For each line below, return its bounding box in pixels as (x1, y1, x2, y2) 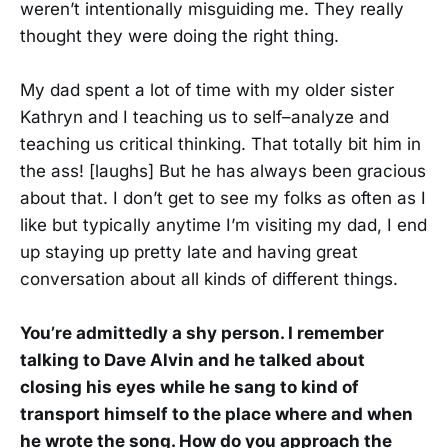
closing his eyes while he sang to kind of (20, 377, 359, 398)
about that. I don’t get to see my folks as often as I (20, 187, 426, 208)
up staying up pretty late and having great (20, 241, 358, 262)
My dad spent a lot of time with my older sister (20, 79, 394, 100)
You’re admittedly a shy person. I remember (20, 323, 384, 344)
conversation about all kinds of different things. (20, 268, 398, 289)
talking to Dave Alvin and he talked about (20, 350, 365, 371)
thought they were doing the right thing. (20, 25, 339, 46)
